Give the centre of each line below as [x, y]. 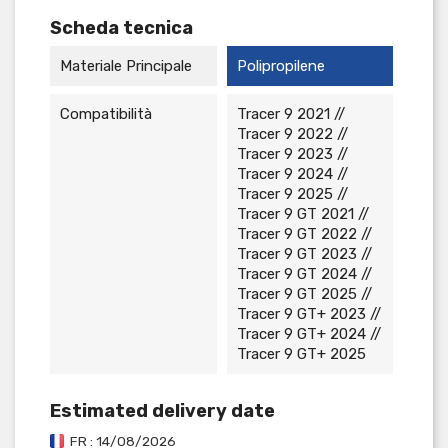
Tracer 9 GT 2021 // [302, 213]
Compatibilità [106, 113]
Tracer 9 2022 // [292, 133]
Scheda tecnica [121, 27]
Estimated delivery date [162, 410]
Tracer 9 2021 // [290, 113]
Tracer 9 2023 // [292, 153]
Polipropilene [280, 65]
